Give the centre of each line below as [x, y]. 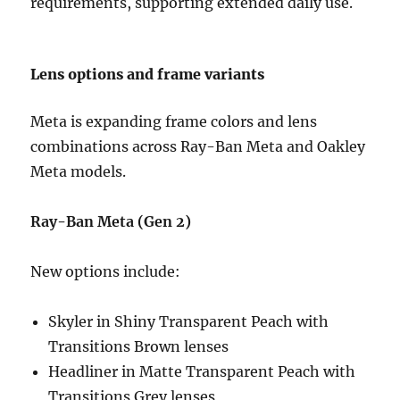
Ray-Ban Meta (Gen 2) [111, 222]
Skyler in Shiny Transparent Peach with [189, 322]
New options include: [106, 272]
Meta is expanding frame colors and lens [174, 122]
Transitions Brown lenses [139, 347]
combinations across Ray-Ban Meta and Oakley [198, 147]
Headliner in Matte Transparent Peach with [202, 372]
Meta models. [79, 172]
